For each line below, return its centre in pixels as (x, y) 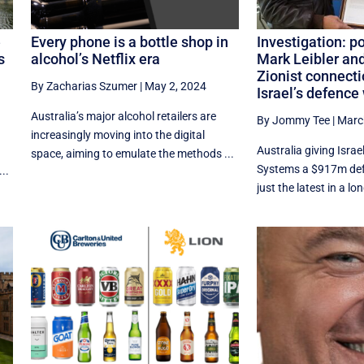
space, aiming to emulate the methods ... (132, 154)
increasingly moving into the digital (117, 135)
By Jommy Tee (293, 121)
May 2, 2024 (175, 87)
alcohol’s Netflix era (95, 59)
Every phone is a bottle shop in (129, 42)
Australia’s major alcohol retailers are (123, 117)
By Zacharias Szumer (84, 87)
